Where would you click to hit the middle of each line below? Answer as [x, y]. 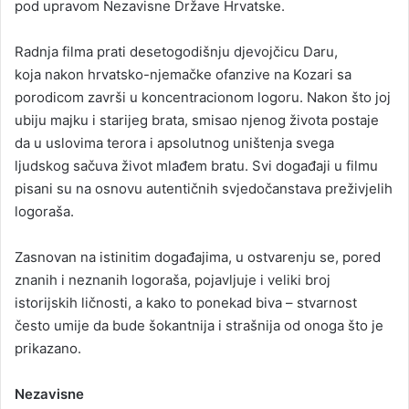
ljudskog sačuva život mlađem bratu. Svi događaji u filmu [196, 166]
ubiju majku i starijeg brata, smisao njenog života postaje [197, 121]
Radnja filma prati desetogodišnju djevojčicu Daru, [176, 52]
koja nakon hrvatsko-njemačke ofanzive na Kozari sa [183, 75]
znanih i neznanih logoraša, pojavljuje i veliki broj [173, 280]
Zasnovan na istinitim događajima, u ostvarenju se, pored [198, 257]
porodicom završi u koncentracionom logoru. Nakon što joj [203, 98]
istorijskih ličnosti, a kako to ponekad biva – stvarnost [186, 303]
